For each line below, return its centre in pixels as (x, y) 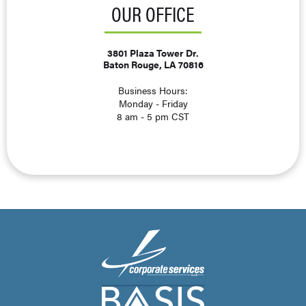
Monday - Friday (153, 103)
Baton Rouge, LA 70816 (153, 64)
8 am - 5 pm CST (153, 116)
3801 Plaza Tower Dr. (153, 52)
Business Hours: (153, 90)
